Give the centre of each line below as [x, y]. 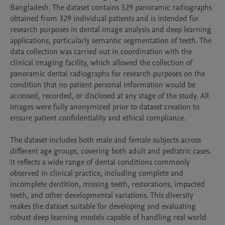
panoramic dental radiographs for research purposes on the [107, 74]
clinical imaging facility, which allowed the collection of [101, 63]
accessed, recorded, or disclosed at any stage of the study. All [109, 96]
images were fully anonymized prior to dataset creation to [105, 107]
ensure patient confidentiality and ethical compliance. [98, 118]
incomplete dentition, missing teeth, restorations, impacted [107, 184]
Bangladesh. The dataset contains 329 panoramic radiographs [111, 8]
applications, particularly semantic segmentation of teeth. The [111, 41]
